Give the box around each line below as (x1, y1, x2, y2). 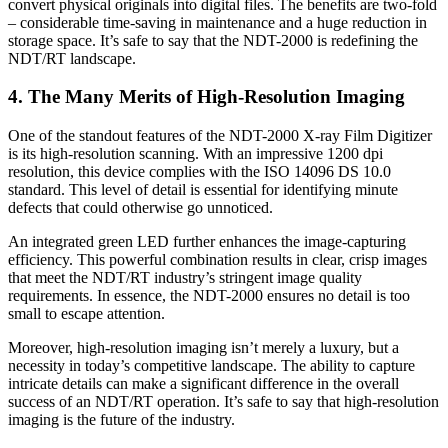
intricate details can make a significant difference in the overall (8, 375, 399, 392)
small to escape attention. (8, 305, 165, 322)
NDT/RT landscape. (8, 49, 136, 67)
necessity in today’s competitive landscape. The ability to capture (8, 357, 415, 374)
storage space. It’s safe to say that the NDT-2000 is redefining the (8, 31, 418, 49)
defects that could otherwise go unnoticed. (8, 199, 273, 216)
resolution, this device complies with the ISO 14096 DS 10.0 (8, 163, 391, 180)
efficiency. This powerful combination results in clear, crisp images (8, 251, 427, 268)
